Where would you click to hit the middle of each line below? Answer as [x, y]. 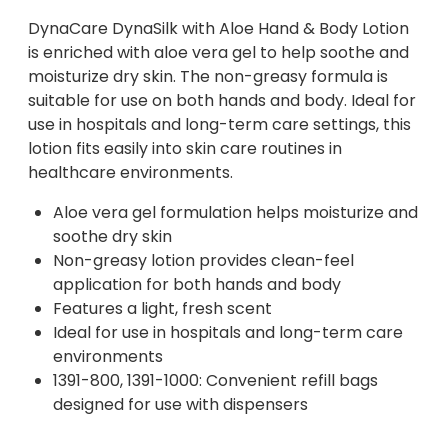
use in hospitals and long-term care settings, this [220, 124]
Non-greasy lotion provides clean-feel [204, 260]
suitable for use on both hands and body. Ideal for [222, 100]
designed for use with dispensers [181, 404]
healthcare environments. [131, 172]
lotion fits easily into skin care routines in [185, 148]
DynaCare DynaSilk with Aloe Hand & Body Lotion [219, 28]
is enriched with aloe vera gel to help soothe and [219, 52]
